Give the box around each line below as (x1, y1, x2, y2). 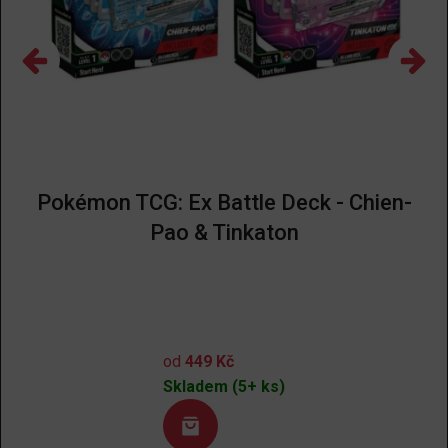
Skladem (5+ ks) (163, 376, 285, 396)
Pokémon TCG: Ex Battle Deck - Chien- (36, 189, 412, 215)
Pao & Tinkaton (149, 219, 299, 245)
